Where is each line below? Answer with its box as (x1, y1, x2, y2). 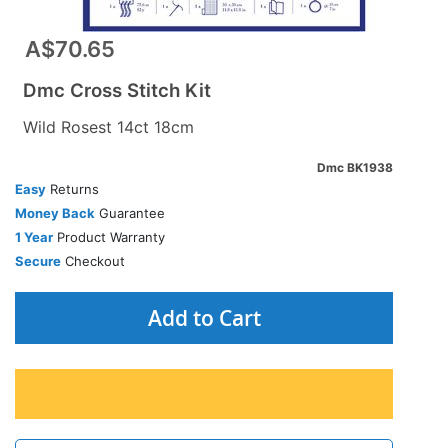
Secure (15, 253, 61, 269)
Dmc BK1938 (317, 160, 393, 175)
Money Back (15, 205, 95, 221)
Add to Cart (147, 304, 261, 332)
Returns (46, 181, 99, 197)
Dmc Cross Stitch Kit (23, 79, 211, 102)
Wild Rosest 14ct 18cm (23, 117, 194, 137)
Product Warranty (53, 229, 165, 245)
